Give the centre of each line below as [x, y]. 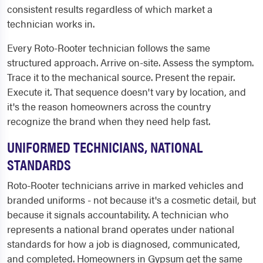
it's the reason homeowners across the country [109, 107]
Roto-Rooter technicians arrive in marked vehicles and [125, 185]
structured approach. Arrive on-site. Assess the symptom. [130, 63]
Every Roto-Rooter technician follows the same [109, 48]
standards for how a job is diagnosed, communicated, [124, 244]
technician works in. [51, 24]
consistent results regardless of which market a [110, 9]
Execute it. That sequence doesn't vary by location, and [127, 92]
